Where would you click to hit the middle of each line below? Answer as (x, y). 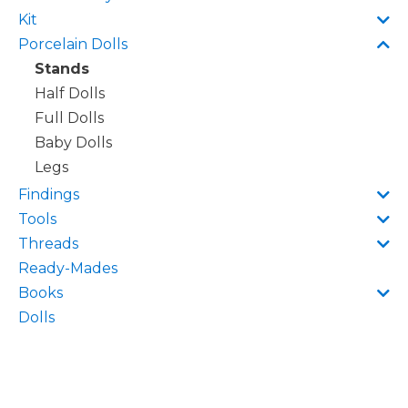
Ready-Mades (68, 268)
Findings (49, 194)
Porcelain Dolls (73, 44)
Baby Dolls (73, 143)
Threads (48, 244)
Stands (62, 69)
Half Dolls (70, 93)
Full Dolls (69, 118)
